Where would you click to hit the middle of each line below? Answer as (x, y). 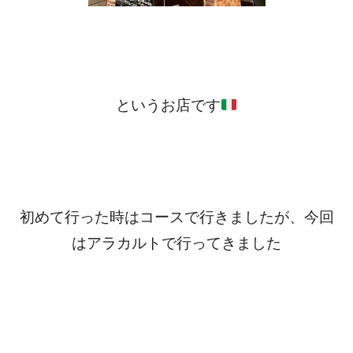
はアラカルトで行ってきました (176, 243)
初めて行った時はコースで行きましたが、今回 (176, 217)
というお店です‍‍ (168, 105)
